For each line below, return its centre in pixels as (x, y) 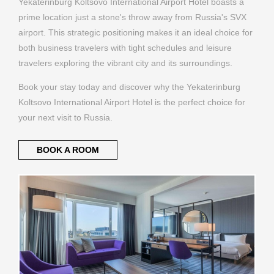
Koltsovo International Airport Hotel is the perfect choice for (132, 102)
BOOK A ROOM (68, 150)
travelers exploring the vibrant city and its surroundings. (125, 63)
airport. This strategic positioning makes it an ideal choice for (135, 32)
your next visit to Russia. (65, 118)
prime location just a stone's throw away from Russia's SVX (132, 17)
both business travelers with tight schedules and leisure (125, 47)
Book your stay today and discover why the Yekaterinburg (129, 87)
